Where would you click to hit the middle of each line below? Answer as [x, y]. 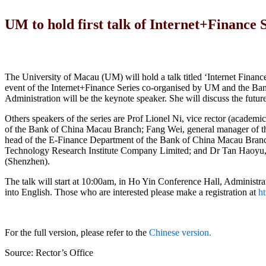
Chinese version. [180, 232]
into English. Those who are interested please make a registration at [132, 192]
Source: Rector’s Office [49, 253]
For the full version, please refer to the [76, 232]
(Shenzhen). [27, 161]
